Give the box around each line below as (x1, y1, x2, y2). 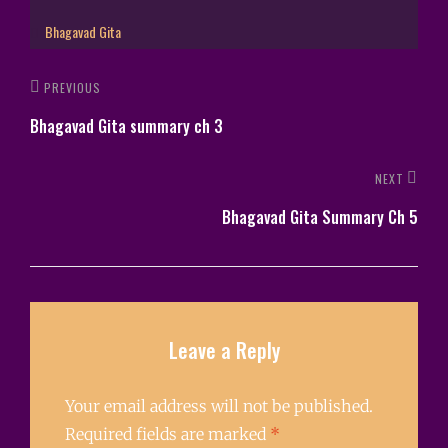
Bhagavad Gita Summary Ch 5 (222, 204, 418, 229)
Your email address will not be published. (65, 396, 373, 417)
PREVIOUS (44, 78, 101, 96)
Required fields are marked (65, 424, 270, 445)
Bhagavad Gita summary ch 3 (30, 113, 223, 138)
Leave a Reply (168, 334, 280, 365)
